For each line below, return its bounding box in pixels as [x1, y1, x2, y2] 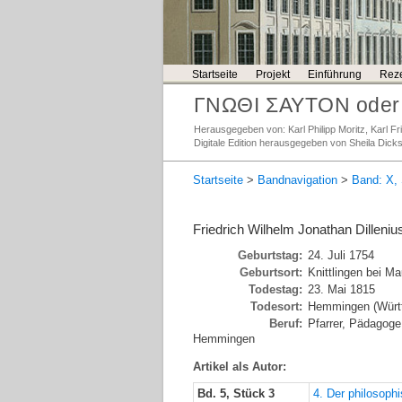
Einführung [308, 69, 362, 80]
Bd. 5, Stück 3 [197, 387, 275, 400]
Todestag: [249, 283, 302, 296]
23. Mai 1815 [304, 283, 375, 296]
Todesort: [250, 300, 302, 313]
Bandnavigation [258, 173, 337, 187]
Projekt [256, 69, 290, 80]
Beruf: [269, 317, 302, 330]
